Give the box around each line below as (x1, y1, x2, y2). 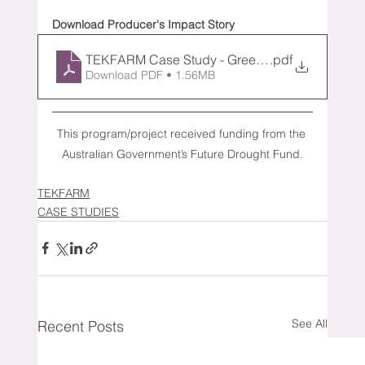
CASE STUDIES (37, 204, 120, 219)
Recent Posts (37, 316, 125, 336)
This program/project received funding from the (56, 125, 309, 141)
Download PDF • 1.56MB (86, 67, 216, 82)
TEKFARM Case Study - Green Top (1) (86, 51, 307, 68)
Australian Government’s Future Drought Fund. (62, 146, 303, 161)
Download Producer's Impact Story (52, 16, 235, 32)
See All (291, 315, 328, 331)
